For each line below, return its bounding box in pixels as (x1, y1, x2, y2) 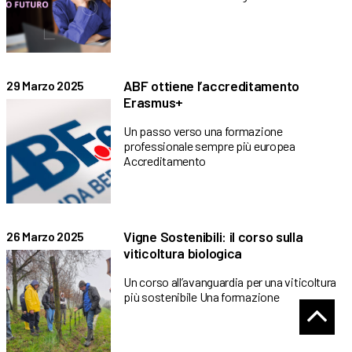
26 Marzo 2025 (6, 229, 85, 244)
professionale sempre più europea (123, 137, 295, 153)
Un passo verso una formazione (123, 123, 283, 138)
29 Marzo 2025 (6, 77, 85, 93)
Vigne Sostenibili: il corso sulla (123, 228, 303, 246)
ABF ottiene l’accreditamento (123, 76, 299, 94)
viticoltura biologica (123, 244, 243, 262)
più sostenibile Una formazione (123, 289, 280, 305)
